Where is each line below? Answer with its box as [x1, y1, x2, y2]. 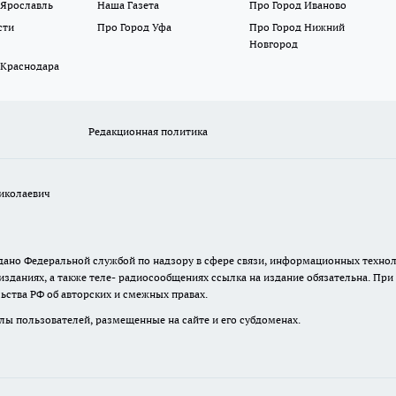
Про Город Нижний [248, 20, 345, 34]
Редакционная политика [88, 125, 209, 139]
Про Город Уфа [97, 20, 172, 34]
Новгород [248, 37, 298, 51]
